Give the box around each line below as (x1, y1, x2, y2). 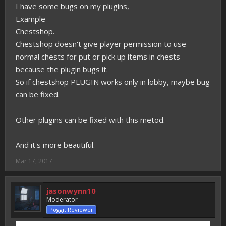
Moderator (46, 195, 78, 204)
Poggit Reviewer (49, 206, 93, 213)
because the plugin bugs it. (16, 64, 108, 74)
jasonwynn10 (46, 186, 96, 196)
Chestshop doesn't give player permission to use (16, 39, 186, 49)
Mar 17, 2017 (16, 157, 52, 165)
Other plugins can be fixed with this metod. (16, 115, 165, 125)
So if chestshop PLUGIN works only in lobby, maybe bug (16, 77, 210, 87)
